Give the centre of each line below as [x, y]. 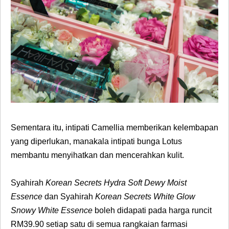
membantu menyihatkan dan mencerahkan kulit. [97, 155]
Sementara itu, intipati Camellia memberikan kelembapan [114, 127]
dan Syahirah [70, 196]
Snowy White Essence [53, 210]
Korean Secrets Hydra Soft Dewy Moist [116, 182]
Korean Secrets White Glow [145, 196]
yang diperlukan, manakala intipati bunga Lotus [96, 141]
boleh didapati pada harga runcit [153, 210]
